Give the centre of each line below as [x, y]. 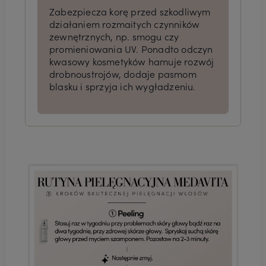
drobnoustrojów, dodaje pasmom [123, 74]
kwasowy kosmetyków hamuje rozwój [132, 61]
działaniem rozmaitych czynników [125, 24]
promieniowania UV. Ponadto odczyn [131, 49]
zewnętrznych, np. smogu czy [114, 37]
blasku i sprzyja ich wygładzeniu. [123, 86]
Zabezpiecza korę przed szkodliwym [130, 12]
